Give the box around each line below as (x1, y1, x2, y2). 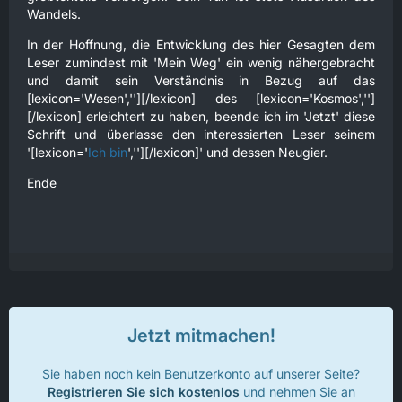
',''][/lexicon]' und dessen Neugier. (127, 144, 328, 160)
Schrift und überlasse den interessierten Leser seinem (27, 127, 375, 142)
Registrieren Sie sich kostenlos (47, 384, 240, 399)
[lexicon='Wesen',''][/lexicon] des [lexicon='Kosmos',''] (27, 91, 375, 106)
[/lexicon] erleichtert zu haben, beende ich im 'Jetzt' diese (27, 109, 375, 124)
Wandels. (27, 6, 81, 22)
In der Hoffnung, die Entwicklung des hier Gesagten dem (27, 37, 375, 52)
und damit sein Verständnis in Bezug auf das (27, 73, 375, 88)
